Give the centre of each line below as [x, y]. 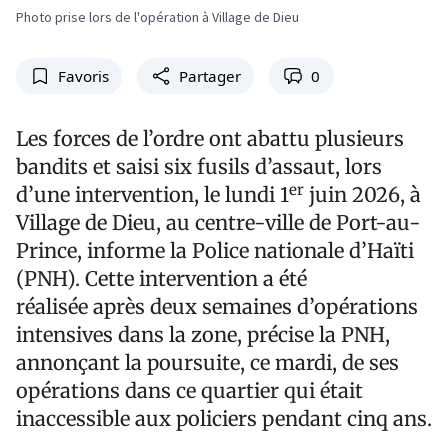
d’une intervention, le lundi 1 [152, 195]
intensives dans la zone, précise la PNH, [203, 335]
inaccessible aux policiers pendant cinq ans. [224, 419]
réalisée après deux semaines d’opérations [217, 307]
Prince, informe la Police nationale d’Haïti [215, 251]
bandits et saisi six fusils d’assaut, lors [199, 167]
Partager [209, 76]
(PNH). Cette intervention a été [161, 279]
